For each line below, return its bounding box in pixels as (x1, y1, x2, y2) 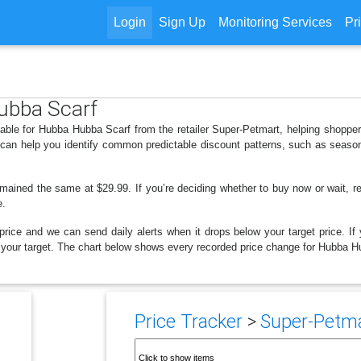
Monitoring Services (218, 15, 332, 29)
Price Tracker (134, 310, 243, 333)
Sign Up (158, 15, 205, 29)
